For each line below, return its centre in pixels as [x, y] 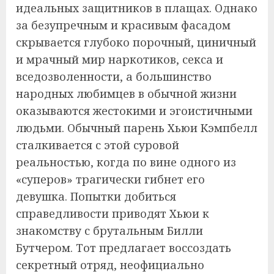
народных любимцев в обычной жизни [126, 94]
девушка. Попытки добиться [96, 196]
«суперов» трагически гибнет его [110, 179]
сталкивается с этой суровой [98, 145]
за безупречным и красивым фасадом [123, 25]
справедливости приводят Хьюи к [113, 213]
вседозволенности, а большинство [114, 76]
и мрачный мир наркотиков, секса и [120, 59]
